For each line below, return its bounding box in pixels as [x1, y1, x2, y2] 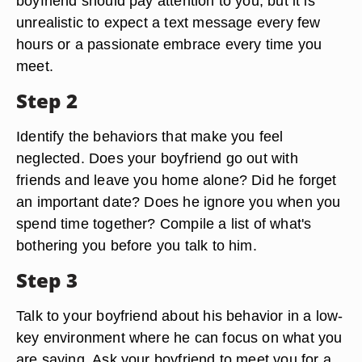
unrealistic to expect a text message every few [16, 14, 321, 31]
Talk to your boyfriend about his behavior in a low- [16, 307, 343, 324]
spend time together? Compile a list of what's [16, 215, 312, 232]
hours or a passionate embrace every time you [16, 36, 322, 53]
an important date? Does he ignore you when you [16, 193, 341, 210]
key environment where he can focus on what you [16, 329, 343, 346]
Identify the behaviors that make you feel [16, 128, 284, 145]
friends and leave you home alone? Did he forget [16, 171, 337, 188]
